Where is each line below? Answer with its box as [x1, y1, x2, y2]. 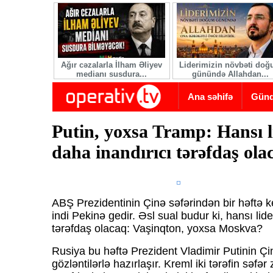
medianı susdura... [76, 69, 147, 79]
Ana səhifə [188, 91, 233, 102]
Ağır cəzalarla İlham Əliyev [61, 60, 162, 69]
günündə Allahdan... [192, 69, 269, 79]
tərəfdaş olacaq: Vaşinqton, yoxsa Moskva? [51, 222, 263, 235]
